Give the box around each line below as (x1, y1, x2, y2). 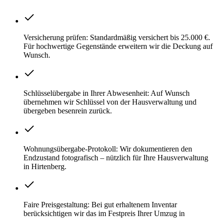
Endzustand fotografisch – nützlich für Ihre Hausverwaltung (23, 153, 208, 162)
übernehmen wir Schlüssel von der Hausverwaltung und (23, 97, 197, 106)
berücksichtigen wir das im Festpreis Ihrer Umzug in (23, 209, 185, 218)
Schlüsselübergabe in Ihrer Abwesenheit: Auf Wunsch (23, 88, 190, 97)
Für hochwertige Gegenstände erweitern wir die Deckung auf (23, 42, 213, 50)
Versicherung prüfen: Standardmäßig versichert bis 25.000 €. (23, 33, 210, 42)
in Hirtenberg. (23, 162, 66, 171)
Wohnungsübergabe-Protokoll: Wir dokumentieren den (23, 144, 192, 153)
